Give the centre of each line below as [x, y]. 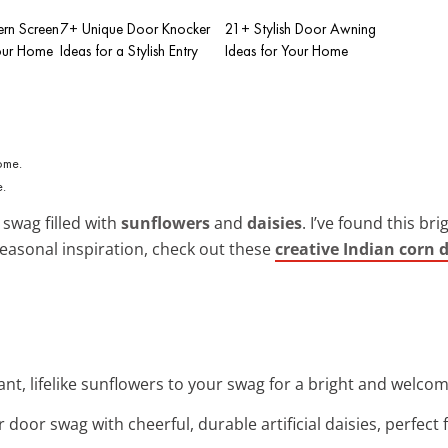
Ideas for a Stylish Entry [129, 50]
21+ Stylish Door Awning [300, 28]
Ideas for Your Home [286, 50]
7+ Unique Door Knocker [135, 28]
